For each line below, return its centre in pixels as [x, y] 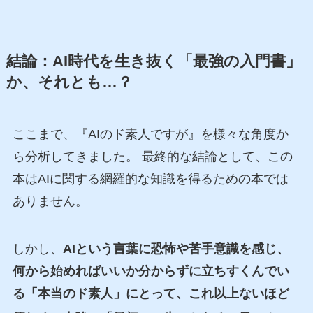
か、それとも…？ [69, 82]
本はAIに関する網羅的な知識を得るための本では [150, 179]
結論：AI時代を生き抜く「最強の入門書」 [153, 61]
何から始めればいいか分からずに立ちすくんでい [151, 271]
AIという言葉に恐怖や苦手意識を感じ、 [176, 248]
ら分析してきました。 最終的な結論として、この [152, 156]
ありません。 [50, 201]
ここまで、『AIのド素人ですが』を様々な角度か [150, 134]
